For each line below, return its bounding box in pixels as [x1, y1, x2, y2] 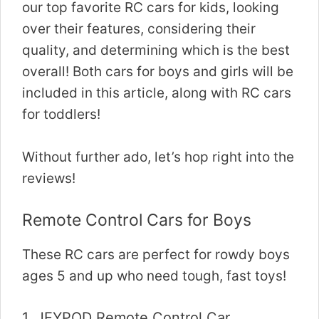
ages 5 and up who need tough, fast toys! [22, 268, 286, 285]
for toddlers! [22, 105, 100, 122]
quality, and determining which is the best [22, 41, 290, 58]
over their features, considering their [22, 20, 256, 37]
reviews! [22, 169, 75, 187]
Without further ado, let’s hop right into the [22, 148, 294, 165]
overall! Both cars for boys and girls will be [22, 63, 293, 80]
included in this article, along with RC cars [22, 84, 291, 101]
